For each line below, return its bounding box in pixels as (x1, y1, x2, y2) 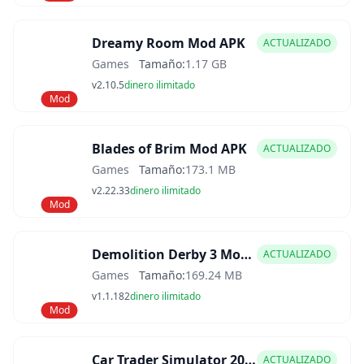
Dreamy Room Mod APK (92, 34, 245, 52)
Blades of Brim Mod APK (92, 140, 247, 158)
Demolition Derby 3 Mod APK (240, 245, 252, 263)
